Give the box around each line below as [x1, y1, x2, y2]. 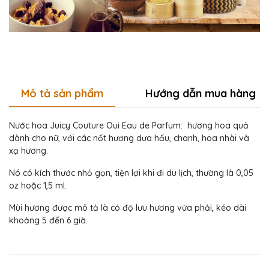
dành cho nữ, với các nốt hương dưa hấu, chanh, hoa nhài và [9, 132, 249, 144]
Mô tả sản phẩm [21, 86, 103, 100]
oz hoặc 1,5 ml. [9, 180, 67, 191]
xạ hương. [9, 145, 48, 156]
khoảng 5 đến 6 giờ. [9, 214, 88, 226]
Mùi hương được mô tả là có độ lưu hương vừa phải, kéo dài [9, 202, 246, 213]
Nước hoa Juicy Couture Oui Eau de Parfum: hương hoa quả [9, 119, 249, 131]
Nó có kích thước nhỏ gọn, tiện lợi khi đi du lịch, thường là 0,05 [9, 167, 253, 178]
